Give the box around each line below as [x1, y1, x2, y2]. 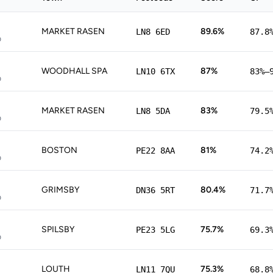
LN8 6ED [136, 27, 170, 37]
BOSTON [41, 145, 77, 155]
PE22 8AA [136, 146, 175, 155]
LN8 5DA [136, 106, 170, 116]
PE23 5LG [136, 225, 175, 235]
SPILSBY [41, 224, 74, 235]
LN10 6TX [136, 66, 175, 76]
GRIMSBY [41, 185, 79, 195]
